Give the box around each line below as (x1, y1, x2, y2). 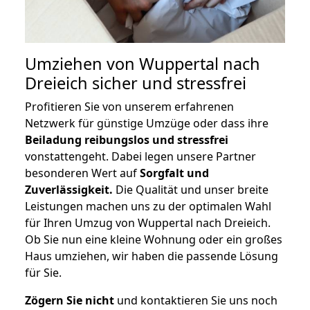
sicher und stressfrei (88, 72, 246, 95)
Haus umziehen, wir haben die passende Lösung (25, 248, 278, 264)
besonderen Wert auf (25, 165, 140, 181)
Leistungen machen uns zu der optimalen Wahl (25, 199, 271, 215)
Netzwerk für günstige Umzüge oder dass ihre (25, 116, 268, 131)
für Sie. (25, 265, 62, 281)
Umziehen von (25, 53, 139, 75)
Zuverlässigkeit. (25, 182, 113, 198)
